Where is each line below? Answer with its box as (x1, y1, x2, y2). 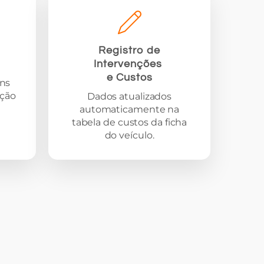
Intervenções (94, 58, 166, 70)
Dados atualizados (87, 91, 172, 103)
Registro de (98, 45, 161, 57)
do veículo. (104, 130, 154, 141)
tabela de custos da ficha (71, 117, 187, 128)
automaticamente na (79, 104, 180, 115)
